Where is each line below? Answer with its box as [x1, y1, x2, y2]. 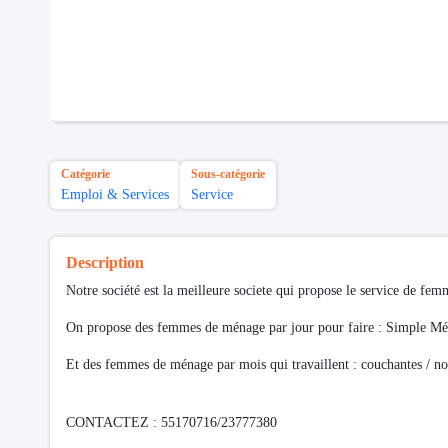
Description [66, 254, 144, 272]
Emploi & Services [61, 187, 169, 203]
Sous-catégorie [191, 167, 265, 182]
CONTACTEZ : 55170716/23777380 [66, 415, 277, 431]
